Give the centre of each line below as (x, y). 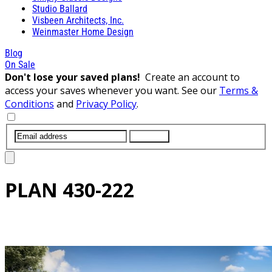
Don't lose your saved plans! (75, 77)
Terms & (239, 90)
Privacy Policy (106, 104)
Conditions (29, 104)
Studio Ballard (60, 8)
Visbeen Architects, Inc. (78, 20)
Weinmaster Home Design (83, 32)
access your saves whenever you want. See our (112, 90)
